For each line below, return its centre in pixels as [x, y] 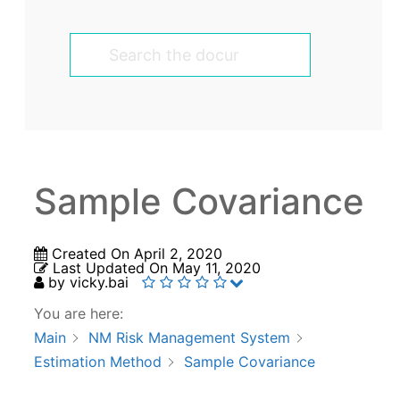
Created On [91, 254]
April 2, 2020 [178, 254]
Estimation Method [98, 362]
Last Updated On [110, 268]
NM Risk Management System [189, 338]
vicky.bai [99, 283]
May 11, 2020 [217, 268]
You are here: [79, 314]
